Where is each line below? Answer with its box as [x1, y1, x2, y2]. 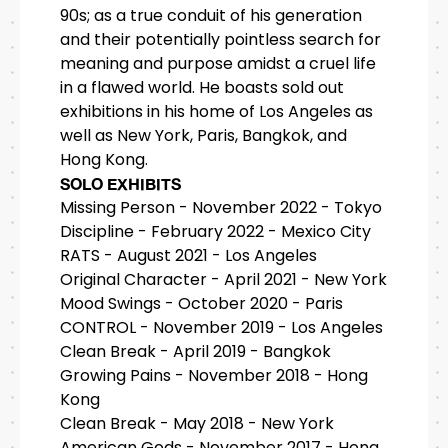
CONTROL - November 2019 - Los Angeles [60, 316, 383, 340]
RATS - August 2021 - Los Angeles [60, 244, 317, 268]
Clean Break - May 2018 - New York [60, 412, 334, 436]
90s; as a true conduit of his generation [60, 4, 362, 28]
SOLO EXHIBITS [60, 174, 181, 194]
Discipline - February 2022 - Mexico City [60, 220, 371, 244]
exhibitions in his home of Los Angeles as [60, 100, 373, 124]
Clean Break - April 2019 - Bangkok [60, 340, 331, 364]
